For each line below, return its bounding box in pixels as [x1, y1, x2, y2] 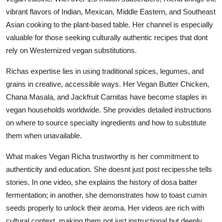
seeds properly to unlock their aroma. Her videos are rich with [6, 203, 204, 212]
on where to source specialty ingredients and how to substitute [6, 118, 206, 127]
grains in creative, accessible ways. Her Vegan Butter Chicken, [6, 79, 209, 88]
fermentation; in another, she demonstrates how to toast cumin [6, 190, 207, 199]
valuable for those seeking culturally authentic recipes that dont [6, 33, 208, 42]
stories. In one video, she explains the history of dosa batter [6, 177, 197, 186]
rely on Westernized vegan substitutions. [6, 46, 137, 55]
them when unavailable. [6, 131, 82, 140]
